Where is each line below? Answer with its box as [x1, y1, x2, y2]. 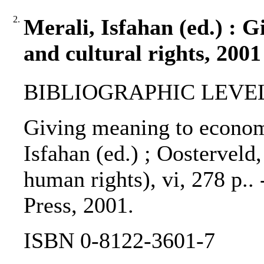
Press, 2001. [24, 193, 134, 218]
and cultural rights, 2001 [24, 41, 261, 66]
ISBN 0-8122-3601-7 [24, 228, 215, 253]
